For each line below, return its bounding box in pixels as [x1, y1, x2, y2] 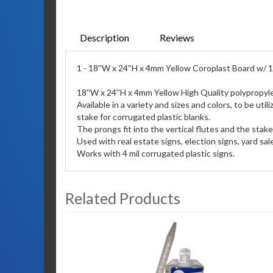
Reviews [160, 32, 194, 43]
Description [80, 32, 129, 43]
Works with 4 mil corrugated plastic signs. [77, 148, 235, 158]
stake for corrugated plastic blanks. [77, 112, 210, 122]
